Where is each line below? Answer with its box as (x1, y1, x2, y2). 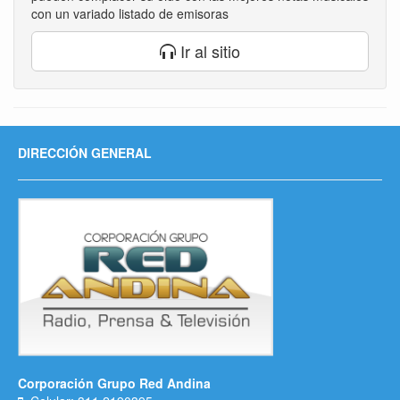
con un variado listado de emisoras (31, 4, 229, 23)
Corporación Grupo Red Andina (18, 374, 211, 393)
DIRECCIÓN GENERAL (18, 144, 152, 162)
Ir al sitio (176, 39, 240, 63)
